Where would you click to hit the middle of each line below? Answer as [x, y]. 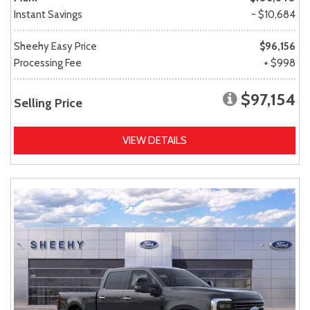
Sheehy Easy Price [55, 46]
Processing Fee [48, 63]
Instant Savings [48, 14]
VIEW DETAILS [155, 140]
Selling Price [48, 103]
